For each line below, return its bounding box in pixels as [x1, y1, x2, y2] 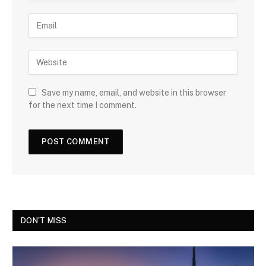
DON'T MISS [21, 216, 67, 225]
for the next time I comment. [28, 100, 137, 110]
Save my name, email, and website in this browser [42, 87, 226, 97]
